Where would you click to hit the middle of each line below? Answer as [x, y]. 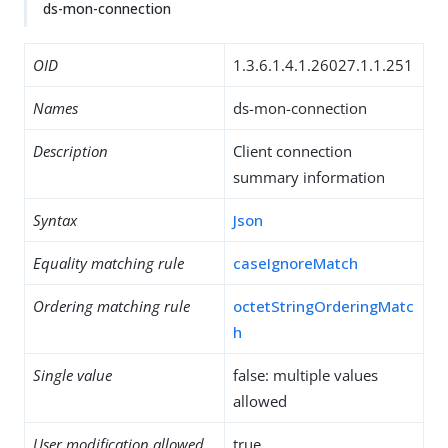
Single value [72, 375]
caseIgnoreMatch [295, 263]
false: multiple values [305, 375]
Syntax [55, 220]
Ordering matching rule [111, 306]
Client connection [292, 151]
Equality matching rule [108, 263]
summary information [309, 177]
